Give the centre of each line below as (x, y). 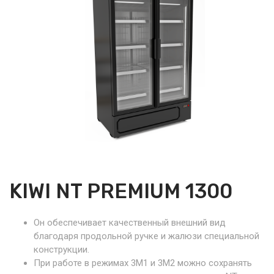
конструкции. (61, 250)
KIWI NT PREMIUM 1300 (121, 191)
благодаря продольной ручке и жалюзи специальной (146, 236)
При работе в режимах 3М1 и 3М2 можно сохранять (143, 263)
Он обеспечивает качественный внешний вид (130, 223)
